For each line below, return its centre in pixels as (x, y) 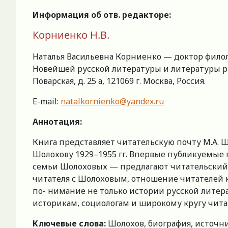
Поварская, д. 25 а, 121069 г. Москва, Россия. (119, 81)
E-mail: (47, 102)
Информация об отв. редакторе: (102, 15)
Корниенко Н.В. (71, 35)
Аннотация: (57, 122)
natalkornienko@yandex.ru (112, 102)
